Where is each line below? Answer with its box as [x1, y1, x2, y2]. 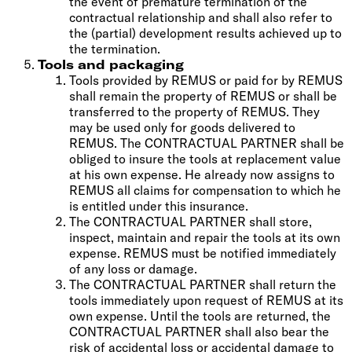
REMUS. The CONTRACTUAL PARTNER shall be [69, 134, 344, 151]
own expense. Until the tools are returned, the [69, 307, 331, 324]
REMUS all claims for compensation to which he [69, 181, 341, 198]
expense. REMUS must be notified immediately [69, 244, 336, 261]
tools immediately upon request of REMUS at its [69, 291, 343, 308]
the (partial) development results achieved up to [69, 24, 342, 41]
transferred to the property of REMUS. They [69, 103, 320, 119]
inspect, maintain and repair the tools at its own [69, 229, 340, 245]
